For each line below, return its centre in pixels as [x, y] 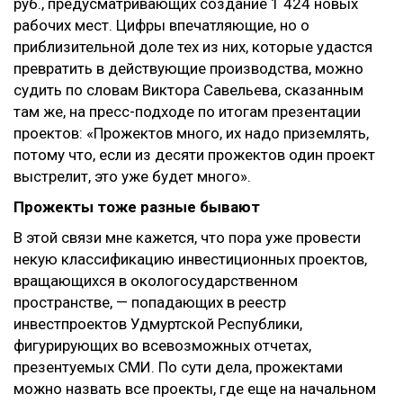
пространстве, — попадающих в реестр [150, 302]
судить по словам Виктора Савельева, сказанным [188, 90]
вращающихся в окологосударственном [156, 281]
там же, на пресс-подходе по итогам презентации [187, 112]
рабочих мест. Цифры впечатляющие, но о [161, 25]
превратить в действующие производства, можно [188, 68]
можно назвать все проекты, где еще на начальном [195, 389]
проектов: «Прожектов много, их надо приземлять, [191, 133]
